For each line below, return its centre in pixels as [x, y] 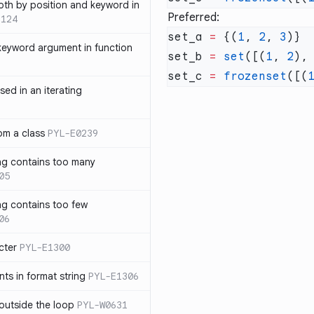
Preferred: [193, 18]
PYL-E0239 [73, 133]
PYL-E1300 [45, 247]
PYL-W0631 [102, 305]
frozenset [252, 76]
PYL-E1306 [114, 276]
